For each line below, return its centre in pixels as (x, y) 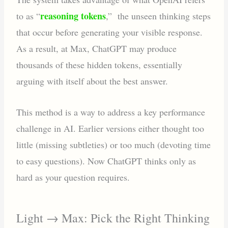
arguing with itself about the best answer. (92, 81)
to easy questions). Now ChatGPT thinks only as (106, 161)
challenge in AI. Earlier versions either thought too (110, 129)
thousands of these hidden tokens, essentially (99, 65)
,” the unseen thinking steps (159, 16)
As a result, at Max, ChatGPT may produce (97, 49)
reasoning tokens (73, 16)
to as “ (28, 16)
